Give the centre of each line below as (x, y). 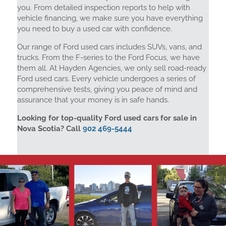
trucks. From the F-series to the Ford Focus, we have (108, 58)
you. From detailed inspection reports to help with (103, 7)
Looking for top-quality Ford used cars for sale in (107, 118)
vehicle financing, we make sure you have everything (110, 18)
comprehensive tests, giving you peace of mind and (107, 89)
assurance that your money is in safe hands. (93, 100)
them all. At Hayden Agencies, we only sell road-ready (111, 68)
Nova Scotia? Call (50, 129)
